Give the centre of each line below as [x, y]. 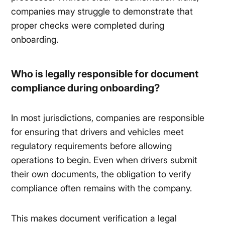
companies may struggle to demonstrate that [102, 12]
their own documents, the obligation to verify [101, 174]
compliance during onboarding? [86, 88]
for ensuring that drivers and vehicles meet [98, 132]
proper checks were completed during [88, 26]
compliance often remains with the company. [102, 188]
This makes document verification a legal [94, 218]
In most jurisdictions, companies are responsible [108, 118]
